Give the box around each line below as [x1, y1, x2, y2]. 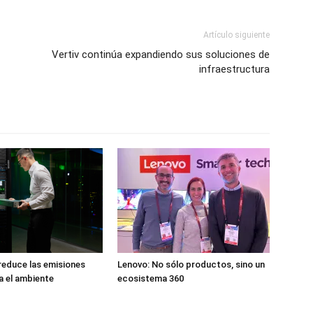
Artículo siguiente [203, 30, 270, 41]
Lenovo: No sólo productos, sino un [117, 259, 265, 270]
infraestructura [199, 63, 270, 76]
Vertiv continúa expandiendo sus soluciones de [52, 48, 270, 61]
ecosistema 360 [117, 273, 184, 284]
